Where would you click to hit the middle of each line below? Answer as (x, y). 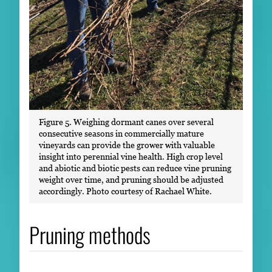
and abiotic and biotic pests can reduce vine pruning (135, 168)
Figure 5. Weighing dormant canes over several (126, 122)
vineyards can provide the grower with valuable (127, 145)
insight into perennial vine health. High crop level (131, 157)
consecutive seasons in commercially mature (121, 134)
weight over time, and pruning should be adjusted (131, 180)
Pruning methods (90, 235)
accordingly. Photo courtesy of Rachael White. (125, 191)
